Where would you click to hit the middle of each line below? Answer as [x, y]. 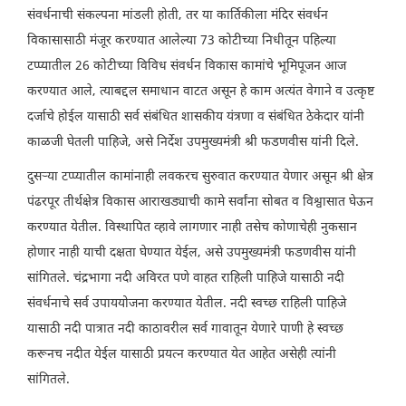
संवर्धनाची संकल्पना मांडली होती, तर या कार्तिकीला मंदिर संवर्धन [178, 15]
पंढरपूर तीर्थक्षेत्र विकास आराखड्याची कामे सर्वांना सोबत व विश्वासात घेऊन [200, 202]
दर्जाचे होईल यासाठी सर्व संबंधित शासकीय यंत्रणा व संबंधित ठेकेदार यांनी [196, 117]
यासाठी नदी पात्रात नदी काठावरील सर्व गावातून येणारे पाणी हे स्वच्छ [185, 329]
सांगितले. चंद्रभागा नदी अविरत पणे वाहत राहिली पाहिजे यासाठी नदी [186, 278]
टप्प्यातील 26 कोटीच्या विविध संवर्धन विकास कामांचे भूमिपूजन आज [187, 66]
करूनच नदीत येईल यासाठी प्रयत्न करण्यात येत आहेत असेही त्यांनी [182, 354]
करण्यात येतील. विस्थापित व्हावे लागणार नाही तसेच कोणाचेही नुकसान [192, 227]
